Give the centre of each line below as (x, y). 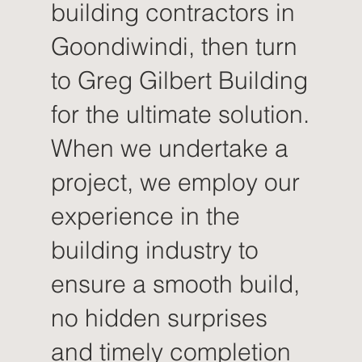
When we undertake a (169, 149)
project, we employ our (175, 183)
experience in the (145, 217)
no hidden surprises (159, 318)
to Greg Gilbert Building (179, 81)
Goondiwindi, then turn (174, 47)
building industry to (154, 250)
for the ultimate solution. (180, 115)
